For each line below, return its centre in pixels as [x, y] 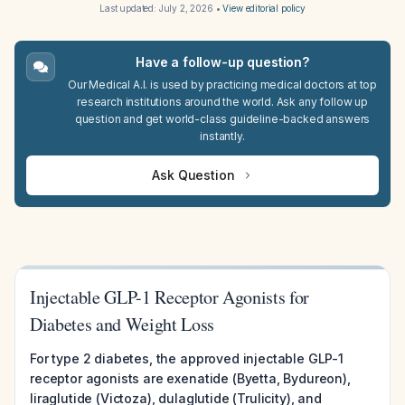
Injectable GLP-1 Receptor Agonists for [170, 297]
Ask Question [193, 175]
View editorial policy [264, 8]
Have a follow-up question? [222, 62]
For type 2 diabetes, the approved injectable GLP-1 [187, 358]
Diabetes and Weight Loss [122, 324]
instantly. [222, 136]
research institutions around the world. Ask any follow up [222, 102]
